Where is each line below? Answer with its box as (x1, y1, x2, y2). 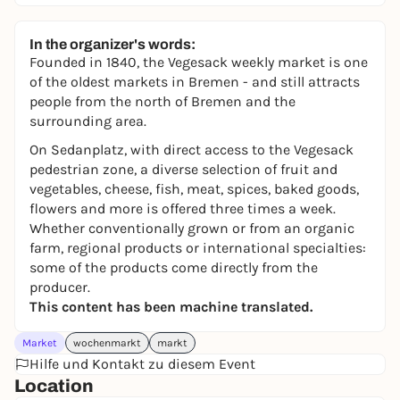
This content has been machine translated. (29, 298, 312, 315)
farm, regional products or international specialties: (29, 239, 366, 256)
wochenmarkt (73, 337, 141, 349)
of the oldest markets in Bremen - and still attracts (29, 73, 360, 90)
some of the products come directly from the (29, 259, 318, 276)
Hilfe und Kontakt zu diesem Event (29, 355, 255, 372)
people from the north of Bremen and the (29, 93, 296, 110)
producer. (29, 279, 90, 296)
